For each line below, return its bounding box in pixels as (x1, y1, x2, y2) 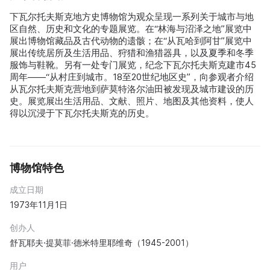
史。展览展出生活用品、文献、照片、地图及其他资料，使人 (10, 95, 254, 107)
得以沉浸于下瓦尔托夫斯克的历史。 (10, 107, 154, 119)
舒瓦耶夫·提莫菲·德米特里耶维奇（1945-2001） (10, 237, 193, 248)
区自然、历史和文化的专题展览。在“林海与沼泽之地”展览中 (10, 23, 252, 34)
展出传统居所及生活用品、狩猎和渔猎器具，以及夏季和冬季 (10, 47, 254, 58)
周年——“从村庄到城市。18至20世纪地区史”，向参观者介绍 (10, 71, 254, 83)
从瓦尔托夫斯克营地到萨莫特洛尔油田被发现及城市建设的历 (10, 83, 254, 95)
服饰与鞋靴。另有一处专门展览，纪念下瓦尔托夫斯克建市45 (10, 59, 256, 71)
